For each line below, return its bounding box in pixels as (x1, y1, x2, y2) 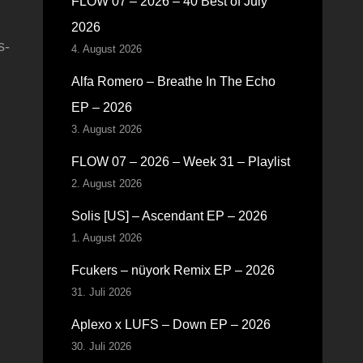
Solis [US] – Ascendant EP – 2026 (70, 209, 267, 223)
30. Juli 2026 (70, 340, 131, 352)
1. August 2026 (70, 232, 142, 244)
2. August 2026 (70, 177, 142, 190)
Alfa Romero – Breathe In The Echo (70, 75, 275, 88)
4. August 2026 (70, 43, 142, 55)
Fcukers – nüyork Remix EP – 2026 (70, 263, 275, 277)
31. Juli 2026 (70, 286, 131, 298)
